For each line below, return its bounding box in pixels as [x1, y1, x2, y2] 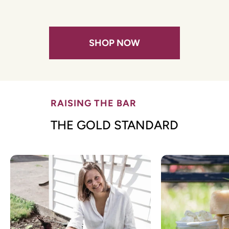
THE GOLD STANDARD [51, 118, 178, 133]
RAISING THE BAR [51, 98, 136, 109]
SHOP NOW [89, 37, 140, 49]
